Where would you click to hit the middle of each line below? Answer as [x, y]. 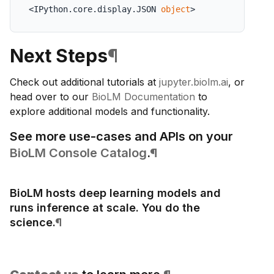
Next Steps [59, 56]
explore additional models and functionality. [110, 112]
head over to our [51, 97]
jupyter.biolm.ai [194, 82]
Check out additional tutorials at [84, 82]
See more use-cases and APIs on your [121, 137]
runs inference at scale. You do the [105, 208]
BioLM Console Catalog [78, 153]
